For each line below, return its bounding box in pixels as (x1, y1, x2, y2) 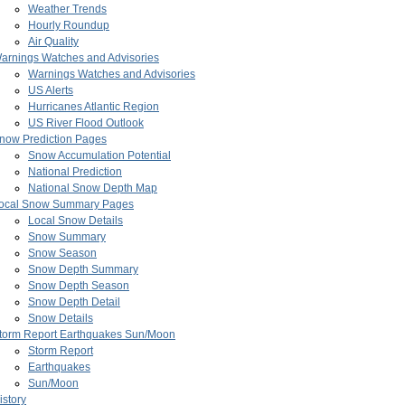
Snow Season (28, 247, 97, 260)
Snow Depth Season (28, 279, 129, 293)
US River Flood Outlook (28, 117, 144, 130)
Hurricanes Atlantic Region (28, 100, 159, 114)
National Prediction (28, 165, 122, 179)
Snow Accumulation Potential (28, 149, 171, 163)
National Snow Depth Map (28, 182, 157, 195)
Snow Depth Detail (28, 296, 120, 309)
